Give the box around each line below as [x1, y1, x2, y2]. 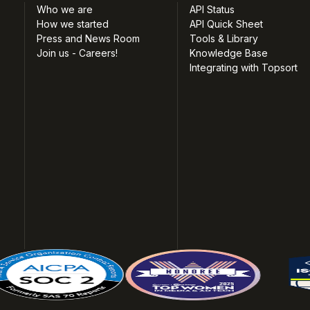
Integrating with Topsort [190, 62, 298, 74]
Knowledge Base [190, 47, 268, 60]
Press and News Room [36, 33, 140, 45]
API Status [190, 3, 235, 16]
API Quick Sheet [190, 18, 264, 30]
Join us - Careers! [36, 47, 118, 60]
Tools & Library [190, 33, 259, 45]
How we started [36, 18, 109, 30]
